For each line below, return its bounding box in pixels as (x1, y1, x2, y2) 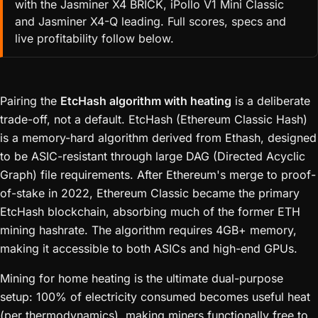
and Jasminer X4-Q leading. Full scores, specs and (14, 14, 286, 29)
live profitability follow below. (14, 31, 174, 46)
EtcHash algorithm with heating (60, 93, 231, 108)
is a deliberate (231, 93, 310, 108)
